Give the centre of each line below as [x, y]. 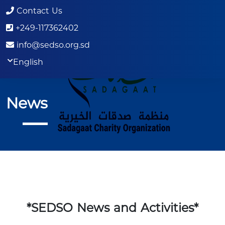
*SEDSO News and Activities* [113, 208]
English [28, 62]
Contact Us [38, 11]
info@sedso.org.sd [52, 45]
